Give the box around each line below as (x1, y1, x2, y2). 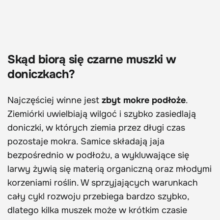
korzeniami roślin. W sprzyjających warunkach (7, 177, 198, 189)
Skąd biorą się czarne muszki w (7, 52, 176, 67)
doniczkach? (7, 67, 75, 82)
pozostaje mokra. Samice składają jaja (7, 136, 165, 147)
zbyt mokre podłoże (102, 95, 186, 106)
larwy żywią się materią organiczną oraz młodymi (7, 164, 212, 175)
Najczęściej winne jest (7, 95, 102, 106)
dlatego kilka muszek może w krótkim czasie (7, 205, 187, 216)
